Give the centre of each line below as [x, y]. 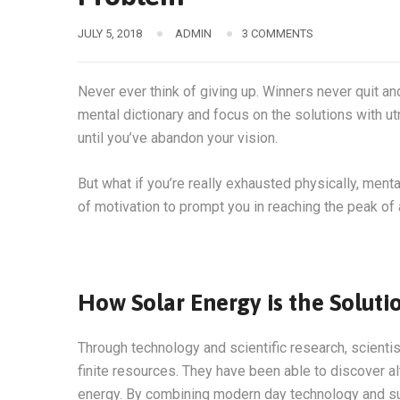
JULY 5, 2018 [110, 33]
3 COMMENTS [278, 33]
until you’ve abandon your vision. [178, 138]
